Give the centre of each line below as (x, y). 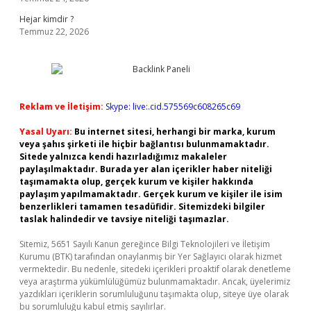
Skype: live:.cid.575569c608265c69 (173, 107)
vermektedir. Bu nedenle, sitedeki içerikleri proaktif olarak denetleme (155, 269)
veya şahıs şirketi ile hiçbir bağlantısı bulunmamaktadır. (144, 144)
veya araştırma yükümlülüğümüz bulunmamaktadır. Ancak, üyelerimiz (155, 281)
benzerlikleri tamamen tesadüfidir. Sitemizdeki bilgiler (142, 207)
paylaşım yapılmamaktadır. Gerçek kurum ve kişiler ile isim (151, 194)
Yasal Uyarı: (46, 132)
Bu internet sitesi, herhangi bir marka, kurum (175, 132)
